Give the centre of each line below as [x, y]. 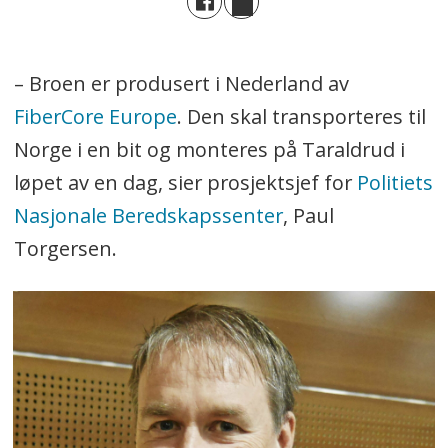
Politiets [394, 183]
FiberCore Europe [95, 117]
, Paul [308, 216]
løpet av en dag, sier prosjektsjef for [185, 183]
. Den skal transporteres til [301, 117]
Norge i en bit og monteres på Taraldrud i [209, 150]
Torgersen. [65, 249]
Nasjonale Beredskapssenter [148, 216]
